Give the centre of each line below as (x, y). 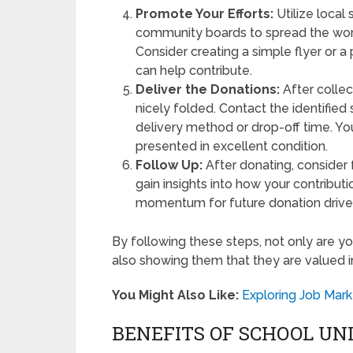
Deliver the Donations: (208, 89)
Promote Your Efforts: (205, 14)
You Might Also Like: (175, 295)
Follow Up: (169, 165)
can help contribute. (194, 71)
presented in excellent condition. (232, 146)
